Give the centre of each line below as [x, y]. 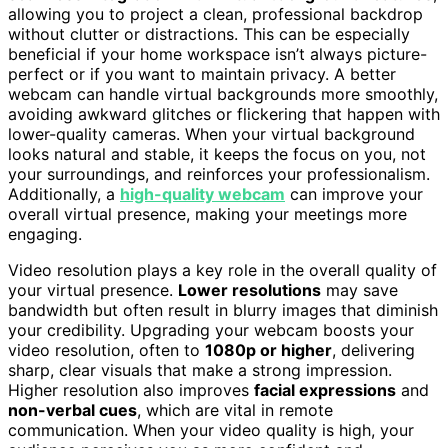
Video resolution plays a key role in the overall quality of [222, 269]
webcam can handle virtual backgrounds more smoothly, [223, 93]
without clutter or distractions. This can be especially [209, 33]
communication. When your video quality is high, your [211, 429]
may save [359, 289]
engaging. [45, 233]
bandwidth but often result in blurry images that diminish [223, 309]
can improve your [354, 193]
